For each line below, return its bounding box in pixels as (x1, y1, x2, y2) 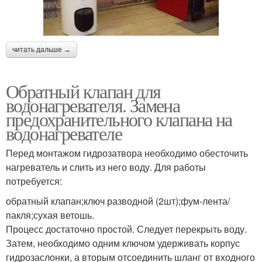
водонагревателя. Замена (6, 92, 180, 118)
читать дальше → (12, 46, 71, 54)
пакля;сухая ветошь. (6, 208, 94, 222)
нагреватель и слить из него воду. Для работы (6, 160, 206, 174)
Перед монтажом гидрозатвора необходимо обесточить (6, 146, 248, 160)
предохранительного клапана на (6, 106, 232, 132)
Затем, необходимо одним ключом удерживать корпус (6, 236, 240, 250)
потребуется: (6, 174, 62, 188)
